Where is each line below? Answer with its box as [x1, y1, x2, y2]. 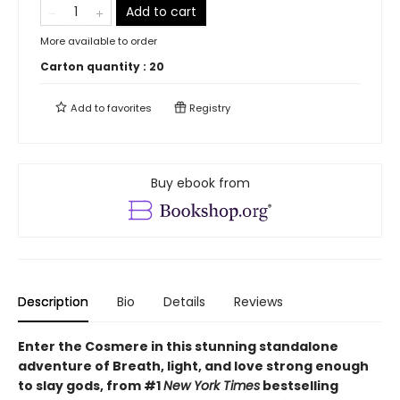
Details [163, 292, 205, 311]
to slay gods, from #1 [18, 376, 163, 395]
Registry [187, 101, 230, 116]
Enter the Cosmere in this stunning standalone [18, 337, 338, 355]
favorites [107, 101, 152, 116]
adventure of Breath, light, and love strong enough [18, 356, 369, 375]
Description [18, 292, 88, 311]
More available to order [40, 34, 157, 49]
